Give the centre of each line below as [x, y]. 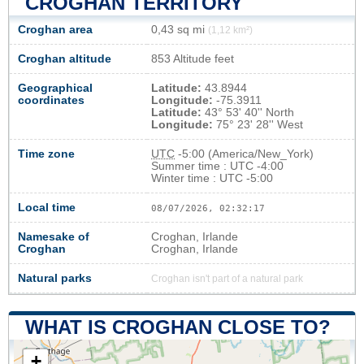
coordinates [51, 101]
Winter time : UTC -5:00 [212, 179]
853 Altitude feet [193, 59]
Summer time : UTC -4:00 [217, 167]
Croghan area [55, 30]
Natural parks [55, 279]
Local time [47, 208]
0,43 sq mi [180, 30]
